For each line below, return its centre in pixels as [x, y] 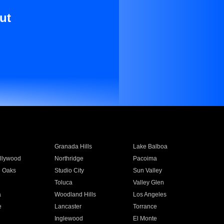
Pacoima [145, 158]
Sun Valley [148, 170]
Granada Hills [73, 146]
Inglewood [68, 218]
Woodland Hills [75, 194]
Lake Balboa [150, 146]
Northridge [69, 158]
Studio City [69, 170]
